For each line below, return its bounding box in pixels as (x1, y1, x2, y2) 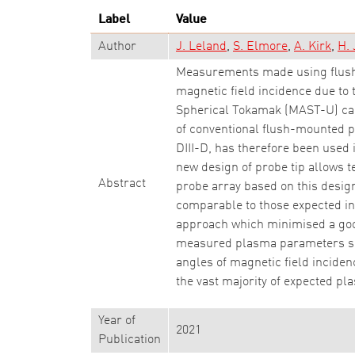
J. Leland (176, 40, 227, 53)
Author (98, 40, 136, 53)
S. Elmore (233, 40, 288, 53)
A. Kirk (294, 40, 331, 53)
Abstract (98, 177, 146, 190)
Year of (98, 315, 136, 327)
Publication (98, 334, 161, 346)
